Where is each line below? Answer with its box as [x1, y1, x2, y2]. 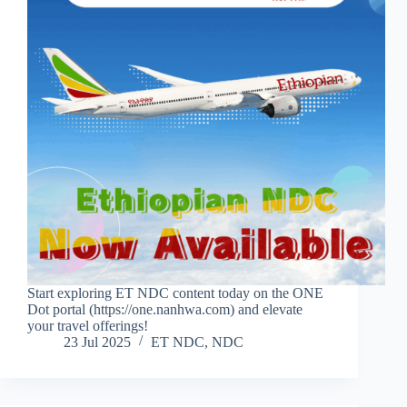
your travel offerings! [27, 318, 148, 334]
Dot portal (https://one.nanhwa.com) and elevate [27, 302, 303, 318]
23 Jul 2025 [64, 334, 131, 351]
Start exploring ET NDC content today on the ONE [27, 285, 323, 302]
